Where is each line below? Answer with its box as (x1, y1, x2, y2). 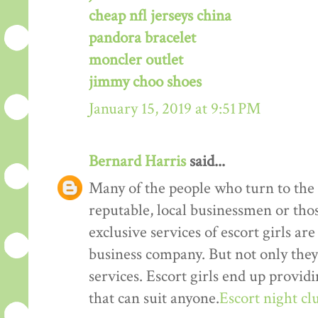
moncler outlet (89, 50, 183, 71)
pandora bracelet (89, 28, 196, 49)
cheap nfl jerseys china (89, 6, 231, 27)
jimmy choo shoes (89, 72, 202, 93)
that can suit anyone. (89, 288, 219, 309)
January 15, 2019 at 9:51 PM (89, 99, 261, 120)
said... (186, 151, 225, 172)
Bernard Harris (89, 151, 186, 172)
